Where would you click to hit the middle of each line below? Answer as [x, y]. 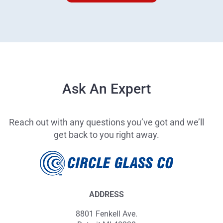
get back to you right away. [107, 134]
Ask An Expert [107, 89]
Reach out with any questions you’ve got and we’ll [107, 122]
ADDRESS [107, 195]
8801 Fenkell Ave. [107, 214]
